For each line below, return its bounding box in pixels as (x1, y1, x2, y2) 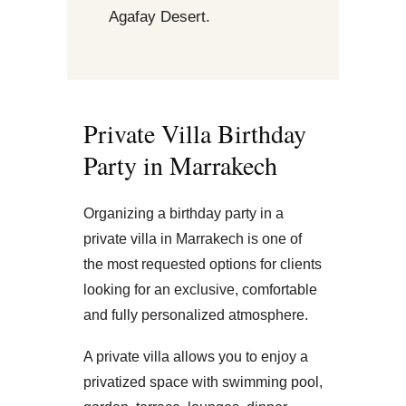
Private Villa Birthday (83, 115, 306, 150)
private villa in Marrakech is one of (83, 230, 302, 246)
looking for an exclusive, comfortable (83, 281, 317, 297)
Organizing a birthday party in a (83, 205, 284, 221)
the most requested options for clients (83, 256, 322, 272)
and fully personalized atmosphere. (83, 306, 308, 323)
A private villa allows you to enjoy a (83, 348, 308, 364)
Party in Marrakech (83, 147, 277, 182)
